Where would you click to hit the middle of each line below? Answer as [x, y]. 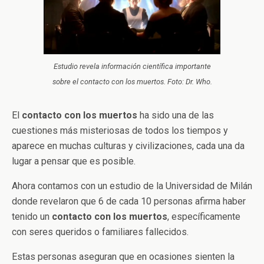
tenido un [32, 216]
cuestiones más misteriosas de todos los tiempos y [120, 130]
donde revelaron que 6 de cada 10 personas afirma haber [129, 201]
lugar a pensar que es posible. [74, 161]
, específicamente [204, 216]
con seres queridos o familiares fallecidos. [100, 232]
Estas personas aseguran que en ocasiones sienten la [123, 256]
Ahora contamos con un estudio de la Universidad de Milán [132, 186]
